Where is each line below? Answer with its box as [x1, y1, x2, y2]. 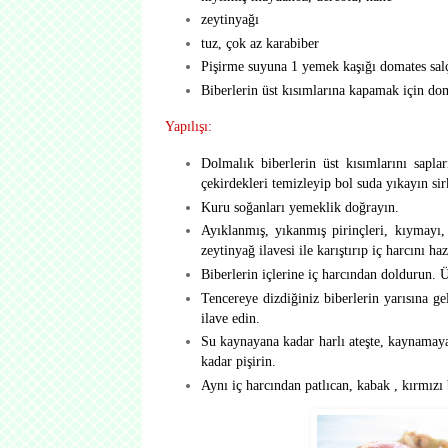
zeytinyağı [200, 11, 259, 28]
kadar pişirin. [200, 353, 276, 370]
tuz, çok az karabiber [200, 34, 319, 51]
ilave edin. [200, 309, 260, 326]
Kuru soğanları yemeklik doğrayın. [200, 198, 399, 215]
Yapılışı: [165, 118, 212, 135]
